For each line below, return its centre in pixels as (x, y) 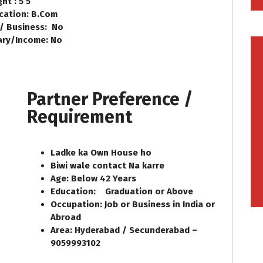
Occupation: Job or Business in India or (132, 205)
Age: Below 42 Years (93, 179)
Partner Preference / (110, 100)
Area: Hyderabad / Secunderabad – (124, 230)
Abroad (68, 218)
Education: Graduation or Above (122, 192)
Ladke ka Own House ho (101, 153)
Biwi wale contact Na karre (107, 166)
